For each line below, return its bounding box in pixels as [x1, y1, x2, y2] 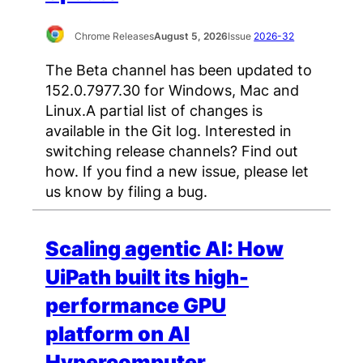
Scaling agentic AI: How [45, 237, 284, 262]
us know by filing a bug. [45, 182, 207, 201]
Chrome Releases [75, 29, 155, 42]
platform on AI [45, 322, 190, 347]
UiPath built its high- [45, 265, 249, 290]
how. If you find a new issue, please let [45, 162, 309, 181]
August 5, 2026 [154, 29, 228, 42]
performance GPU [45, 293, 226, 318]
